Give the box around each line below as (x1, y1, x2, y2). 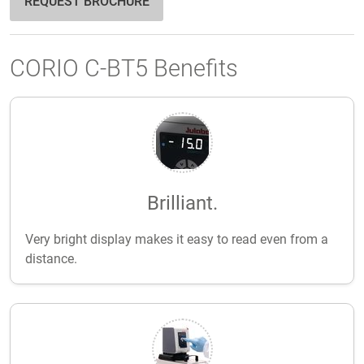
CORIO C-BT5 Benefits (10, 54, 238, 83)
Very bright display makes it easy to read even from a (24, 231, 328, 247)
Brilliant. (146, 192, 218, 215)
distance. (24, 250, 77, 266)
